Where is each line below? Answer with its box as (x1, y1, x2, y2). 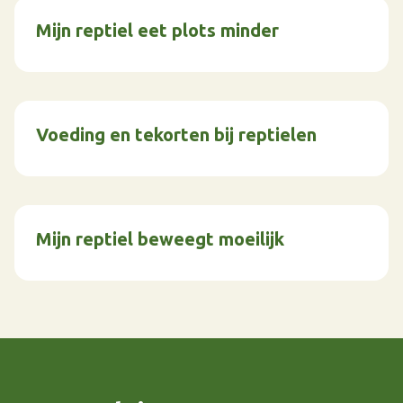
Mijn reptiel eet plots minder (36, 20, 279, 40)
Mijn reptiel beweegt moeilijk (36, 228, 284, 249)
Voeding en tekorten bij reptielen (36, 124, 317, 145)
